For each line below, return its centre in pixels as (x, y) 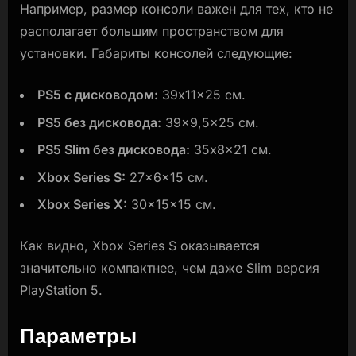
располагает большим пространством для (152, 31)
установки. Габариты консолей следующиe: (156, 54)
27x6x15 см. (167, 177)
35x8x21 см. (231, 150)
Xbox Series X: (82, 204)
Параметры (78, 335)
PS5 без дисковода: (99, 122)
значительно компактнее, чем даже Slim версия (170, 267)
